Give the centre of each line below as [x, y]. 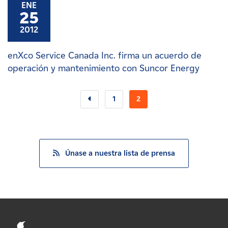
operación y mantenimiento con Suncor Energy [104, 68]
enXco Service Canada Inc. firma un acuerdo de [105, 55]
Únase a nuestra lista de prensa [120, 153]
